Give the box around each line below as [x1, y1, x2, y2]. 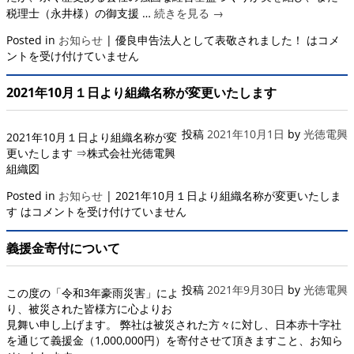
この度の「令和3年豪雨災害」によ [6, 285, 179, 301]
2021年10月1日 [207, 126, 284, 142]
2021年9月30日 [207, 282, 284, 298]
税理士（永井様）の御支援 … [6, 5, 154, 21]
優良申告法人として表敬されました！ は [115, 32, 318, 47]
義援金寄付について [6, 239, 120, 258]
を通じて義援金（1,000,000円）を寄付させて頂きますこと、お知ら [6, 333, 343, 348]
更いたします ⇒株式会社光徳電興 [6, 145, 175, 161]
